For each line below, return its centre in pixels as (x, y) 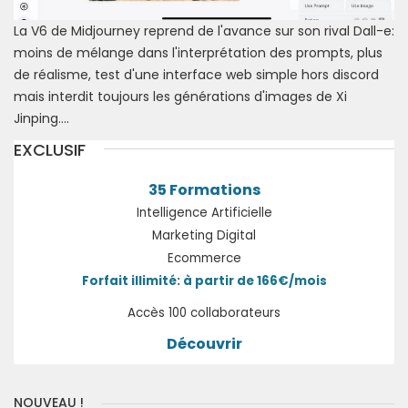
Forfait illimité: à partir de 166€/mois (204, 281)
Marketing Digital (204, 236)
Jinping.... (41, 119)
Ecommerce (204, 259)
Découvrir (204, 344)
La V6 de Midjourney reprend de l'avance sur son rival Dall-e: (204, 31)
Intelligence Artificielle (204, 213)
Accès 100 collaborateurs (204, 313)
